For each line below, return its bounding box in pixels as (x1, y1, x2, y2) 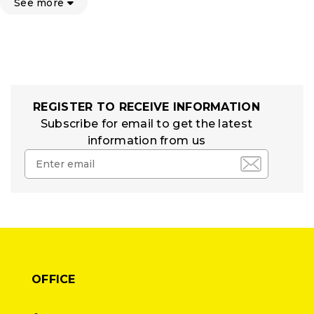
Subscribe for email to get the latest (40, 116, 253, 130)
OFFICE (32, 272, 76, 286)
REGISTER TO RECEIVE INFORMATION (33, 100, 260, 114)
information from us (87, 133, 206, 147)
